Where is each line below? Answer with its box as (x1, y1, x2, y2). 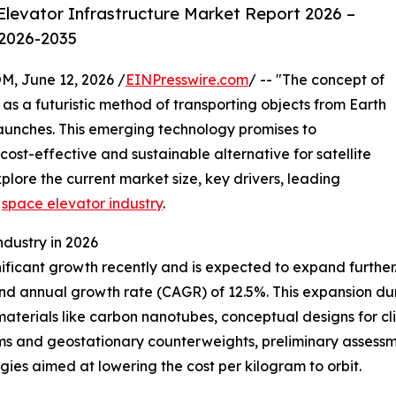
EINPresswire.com (126, 71, 248, 89)
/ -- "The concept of (248, 71, 385, 89)
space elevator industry (2, 194, 163, 213)
